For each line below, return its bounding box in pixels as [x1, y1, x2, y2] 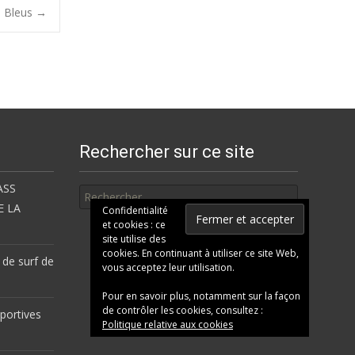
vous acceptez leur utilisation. [102, 261, 235, 274]
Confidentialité [102, 204, 168, 217]
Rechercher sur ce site [79, 142, 254, 162]
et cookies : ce [102, 218, 166, 231]
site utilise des [102, 232, 166, 246]
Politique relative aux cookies [102, 318, 233, 331]
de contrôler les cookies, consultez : [102, 303, 263, 317]
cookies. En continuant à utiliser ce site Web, [102, 246, 299, 260]
